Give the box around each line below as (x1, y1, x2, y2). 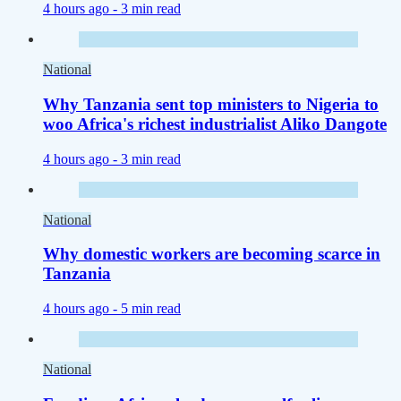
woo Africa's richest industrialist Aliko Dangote (43, 114, 387, 133)
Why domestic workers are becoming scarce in (43, 244, 380, 264)
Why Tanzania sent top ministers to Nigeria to (43, 94, 379, 114)
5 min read (121, 301, 181, 317)
